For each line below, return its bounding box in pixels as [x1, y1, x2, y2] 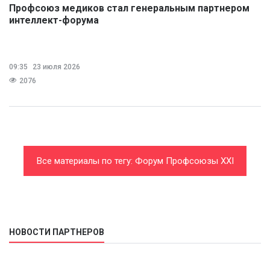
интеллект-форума [9, 14, 99, 27]
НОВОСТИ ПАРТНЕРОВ [9, 227, 104, 237]
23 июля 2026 [31, 63, 80, 72]
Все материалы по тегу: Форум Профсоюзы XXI [36, 155, 234, 167]
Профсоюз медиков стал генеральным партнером [9, 2, 250, 14]
